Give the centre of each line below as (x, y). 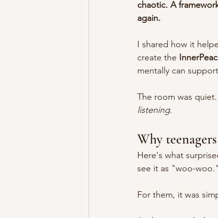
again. (149, 18)
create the (158, 58)
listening (154, 110)
